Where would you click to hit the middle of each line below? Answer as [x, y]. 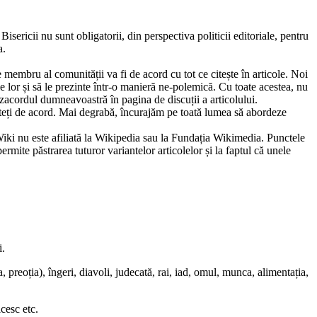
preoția [24, 272]
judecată [134, 272]
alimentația [282, 272]
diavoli [94, 272]
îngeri [61, 272]
